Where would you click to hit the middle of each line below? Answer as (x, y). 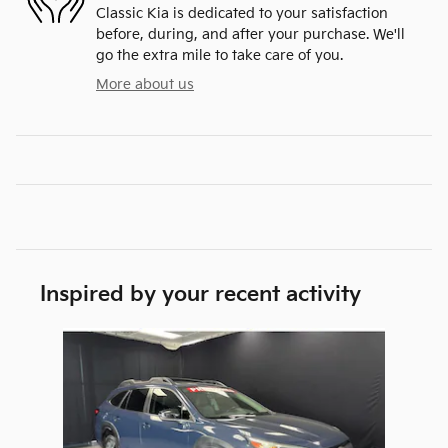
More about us (145, 84)
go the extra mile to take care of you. (219, 55)
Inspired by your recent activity (200, 294)
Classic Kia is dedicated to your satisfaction (242, 13)
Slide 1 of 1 (50, 337)
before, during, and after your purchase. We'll (250, 34)
